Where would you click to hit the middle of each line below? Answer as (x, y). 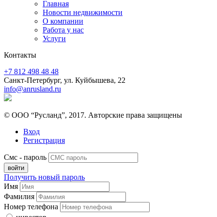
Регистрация (44, 140)
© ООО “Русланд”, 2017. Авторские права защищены (93, 115)
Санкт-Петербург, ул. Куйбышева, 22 (65, 80)
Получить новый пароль (44, 177)
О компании (63, 21)
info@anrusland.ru (32, 89)
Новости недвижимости (83, 12)
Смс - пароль (25, 157)
